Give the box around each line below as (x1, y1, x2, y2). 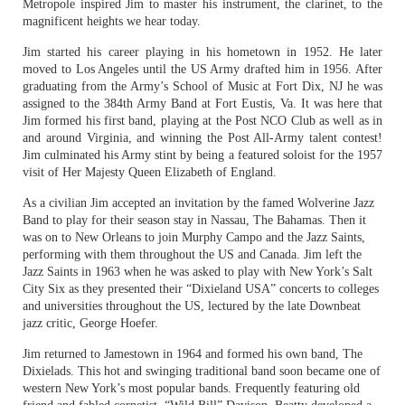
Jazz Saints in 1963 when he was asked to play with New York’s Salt (23, 265, 372, 278)
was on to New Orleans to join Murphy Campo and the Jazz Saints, (23, 231, 365, 244)
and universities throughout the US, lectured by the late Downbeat (23, 299, 361, 313)
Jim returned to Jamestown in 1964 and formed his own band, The (23, 347, 363, 361)
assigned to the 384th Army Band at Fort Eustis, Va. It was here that (23, 97, 382, 110)
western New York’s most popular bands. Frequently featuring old (23, 381, 360, 395)
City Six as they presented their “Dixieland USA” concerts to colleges (23, 282, 379, 296)
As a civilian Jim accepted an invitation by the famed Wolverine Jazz (23, 196, 374, 210)
